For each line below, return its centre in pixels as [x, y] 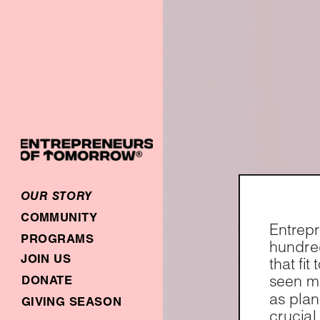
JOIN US [46, 260]
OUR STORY [56, 197]
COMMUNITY [59, 219]
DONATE [47, 281]
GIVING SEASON [71, 303]
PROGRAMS [57, 240]
